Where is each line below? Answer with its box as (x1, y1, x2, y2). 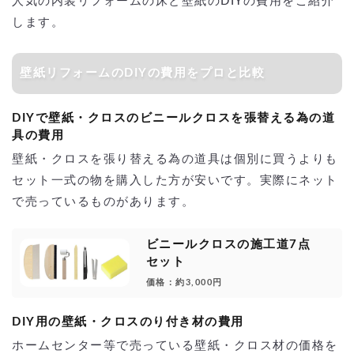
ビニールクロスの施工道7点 (145, 238, 311, 250)
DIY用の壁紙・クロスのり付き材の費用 (12, 315, 244, 328)
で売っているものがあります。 (12, 195, 194, 208)
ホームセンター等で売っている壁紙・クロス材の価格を (12, 339, 338, 352)
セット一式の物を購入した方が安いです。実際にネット (12, 174, 338, 186)
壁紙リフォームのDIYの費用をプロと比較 (32, 66, 265, 79)
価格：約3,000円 (145, 277, 223, 287)
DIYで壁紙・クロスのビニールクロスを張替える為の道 (12, 111, 335, 124)
